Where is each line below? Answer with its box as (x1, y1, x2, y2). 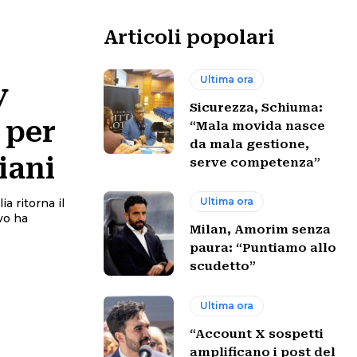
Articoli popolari (104, 26, 275, 49)
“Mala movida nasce (190, 119, 326, 133)
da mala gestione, (190, 137, 310, 151)
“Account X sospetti (190, 326, 324, 341)
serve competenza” (190, 155, 321, 170)
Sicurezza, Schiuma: (190, 100, 324, 115)
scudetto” (190, 259, 257, 274)
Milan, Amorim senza (190, 222, 331, 237)
